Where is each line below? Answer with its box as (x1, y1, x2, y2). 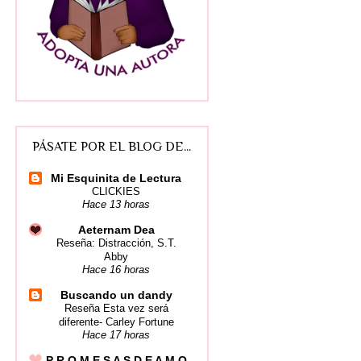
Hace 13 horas (82, 198, 151, 210)
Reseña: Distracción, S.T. (56, 236, 176, 249)
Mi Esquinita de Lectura (51, 171, 182, 185)
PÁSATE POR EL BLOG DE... (32, 139, 191, 154)
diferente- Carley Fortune (58, 315, 174, 328)
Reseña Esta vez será (64, 301, 168, 314)
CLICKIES (92, 185, 141, 197)
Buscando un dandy (60, 288, 172, 301)
